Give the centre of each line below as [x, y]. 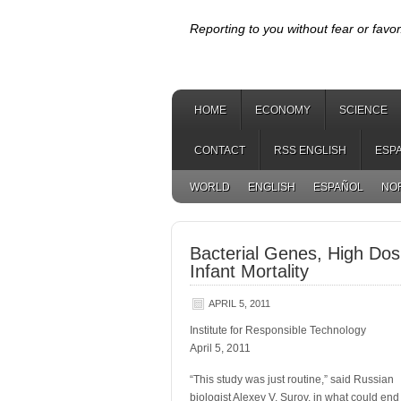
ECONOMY [283, 110]
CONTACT [220, 150]
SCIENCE [363, 110]
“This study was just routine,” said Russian [292, 380]
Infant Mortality [249, 271]
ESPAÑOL [338, 187]
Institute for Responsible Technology [278, 330]
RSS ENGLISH [310, 150]
